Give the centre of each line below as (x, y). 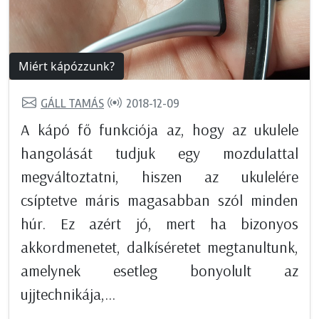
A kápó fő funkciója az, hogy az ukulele (159, 130)
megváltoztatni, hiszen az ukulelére (159, 177)
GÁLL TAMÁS (72, 103)
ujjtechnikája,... (68, 294)
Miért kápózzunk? (67, 67)
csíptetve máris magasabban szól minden (159, 200)
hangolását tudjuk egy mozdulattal (159, 153)
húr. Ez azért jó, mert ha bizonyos (159, 224)
